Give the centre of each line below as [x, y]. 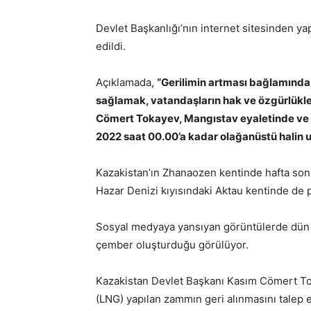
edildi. [111, 46]
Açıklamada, [126, 82]
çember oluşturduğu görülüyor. [172, 245]
